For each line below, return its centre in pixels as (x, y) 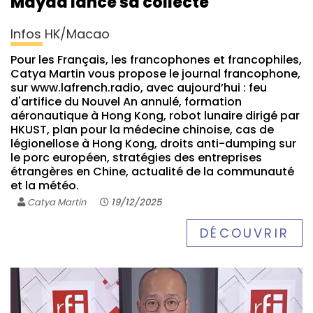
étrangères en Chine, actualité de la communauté (152, 172)
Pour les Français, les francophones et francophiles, (156, 60)
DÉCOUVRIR (245, 233)
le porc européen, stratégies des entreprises (136, 158)
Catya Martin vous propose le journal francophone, (155, 74)
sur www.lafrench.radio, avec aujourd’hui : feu (139, 88)
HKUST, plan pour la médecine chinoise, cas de (142, 130)
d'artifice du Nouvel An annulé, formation (126, 102)
